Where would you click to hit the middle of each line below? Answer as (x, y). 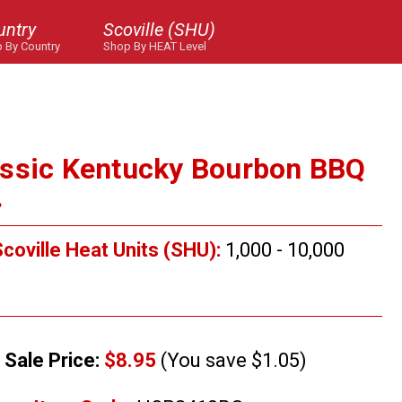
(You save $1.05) (232, 360)
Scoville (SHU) (159, 30)
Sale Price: (52, 360)
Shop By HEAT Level (155, 46)
